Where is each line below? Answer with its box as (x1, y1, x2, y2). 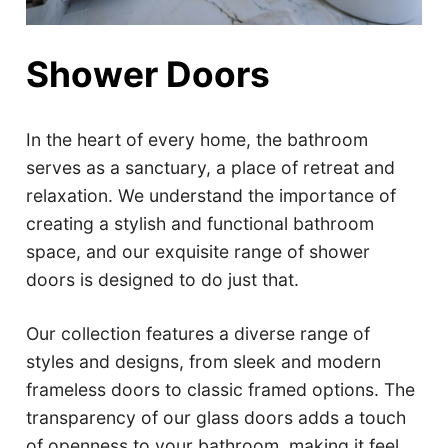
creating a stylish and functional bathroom (26, 212, 375, 234)
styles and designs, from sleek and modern (26, 350, 382, 372)
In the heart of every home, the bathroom (26, 128, 369, 150)
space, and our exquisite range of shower (26, 240, 371, 262)
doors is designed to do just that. (26, 268, 300, 290)
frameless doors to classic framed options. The (26, 378, 416, 400)
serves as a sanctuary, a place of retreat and (26, 156, 396, 178)
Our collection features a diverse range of (26, 322, 371, 344)
